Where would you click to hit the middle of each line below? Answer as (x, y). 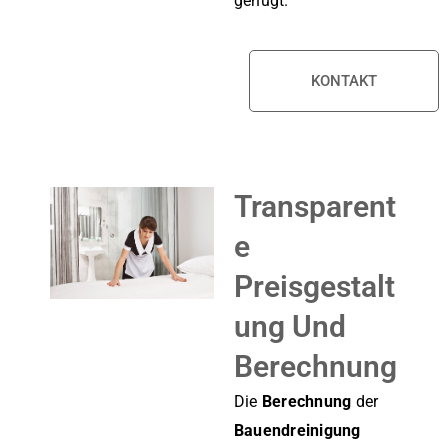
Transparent (315, 206)
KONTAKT (344, 80)
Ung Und (290, 326)
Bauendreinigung (297, 430)
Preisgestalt (314, 286)
